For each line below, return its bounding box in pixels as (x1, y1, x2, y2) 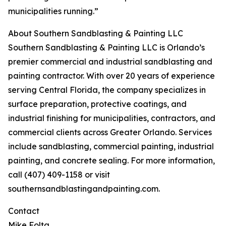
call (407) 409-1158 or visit (8, 169, 110, 180)
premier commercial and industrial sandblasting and (8, 56, 212, 67)
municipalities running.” (8, 6, 98, 17)
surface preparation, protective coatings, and (8, 99, 187, 109)
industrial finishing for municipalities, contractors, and (8, 113, 215, 124)
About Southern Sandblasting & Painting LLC (8, 28, 183, 39)
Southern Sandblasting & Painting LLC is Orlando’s (8, 42, 205, 53)
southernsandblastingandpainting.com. (8, 184, 160, 194)
